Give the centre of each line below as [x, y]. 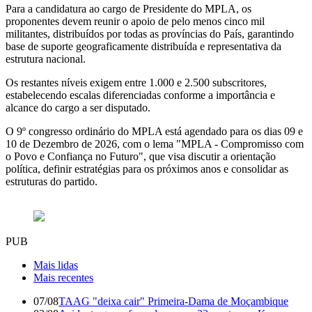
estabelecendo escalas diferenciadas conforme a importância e [140, 95]
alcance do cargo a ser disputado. [78, 108]
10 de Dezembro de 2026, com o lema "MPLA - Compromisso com [155, 144]
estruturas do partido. [52, 182]
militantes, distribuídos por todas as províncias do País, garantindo [150, 34]
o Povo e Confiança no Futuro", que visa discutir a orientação [141, 157]
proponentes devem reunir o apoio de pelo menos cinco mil [135, 22]
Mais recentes [63, 278]
